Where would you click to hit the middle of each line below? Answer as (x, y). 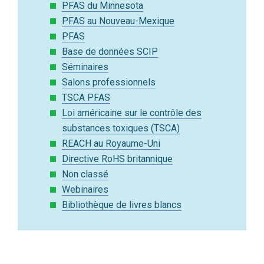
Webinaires (85, 190)
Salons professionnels (109, 82)
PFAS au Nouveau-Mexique (118, 21)
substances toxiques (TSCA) (121, 128)
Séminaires (85, 67)
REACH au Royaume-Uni (111, 144)
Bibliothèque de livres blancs (122, 205)
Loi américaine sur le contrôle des (132, 113)
